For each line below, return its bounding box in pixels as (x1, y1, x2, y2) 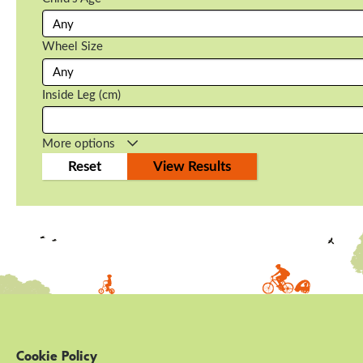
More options (42, 137, 115, 150)
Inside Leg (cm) (42, 88, 121, 101)
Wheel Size (42, 41, 103, 53)
